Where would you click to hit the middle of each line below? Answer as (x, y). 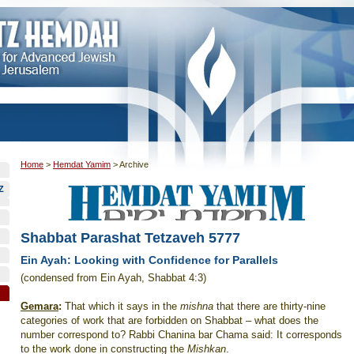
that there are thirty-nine (269, 306)
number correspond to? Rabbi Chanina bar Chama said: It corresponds (181, 335)
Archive (134, 164)
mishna (197, 306)
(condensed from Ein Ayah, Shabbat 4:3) (113, 278)
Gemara (40, 306)
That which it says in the (121, 306)
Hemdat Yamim (82, 164)
